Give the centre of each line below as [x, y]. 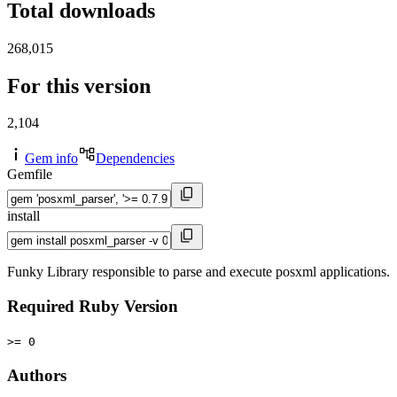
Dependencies [135, 159]
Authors [37, 375]
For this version [79, 86]
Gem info [51, 159]
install [23, 216]
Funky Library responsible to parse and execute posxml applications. [198, 272]
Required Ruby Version [93, 307]
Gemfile [30, 175]
